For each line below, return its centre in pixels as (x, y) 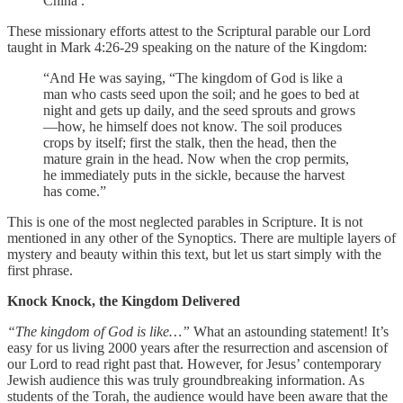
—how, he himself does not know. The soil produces (193, 126)
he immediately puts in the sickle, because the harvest (194, 175)
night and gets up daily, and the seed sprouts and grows (199, 110)
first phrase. (40, 270)
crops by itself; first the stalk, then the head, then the (190, 142)
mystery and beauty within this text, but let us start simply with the (194, 254)
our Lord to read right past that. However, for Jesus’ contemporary (194, 363)
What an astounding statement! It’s (289, 331)
